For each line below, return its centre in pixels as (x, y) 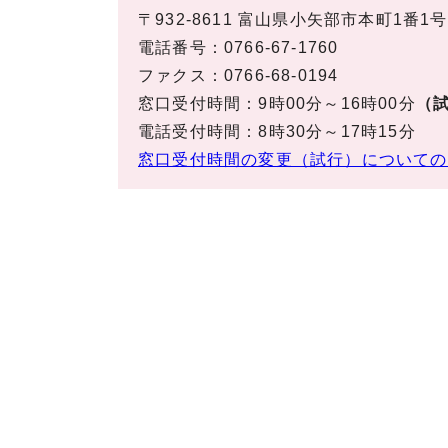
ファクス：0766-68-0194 (238, 75)
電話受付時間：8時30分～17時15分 (277, 131)
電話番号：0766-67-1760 (238, 47)
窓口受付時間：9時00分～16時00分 (277, 103)
